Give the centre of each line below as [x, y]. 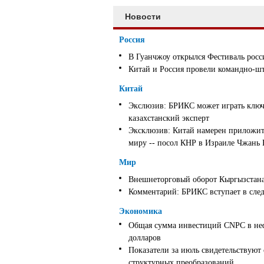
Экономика [141, 211]
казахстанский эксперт [169, 118]
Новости [143, 16]
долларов [145, 237]
